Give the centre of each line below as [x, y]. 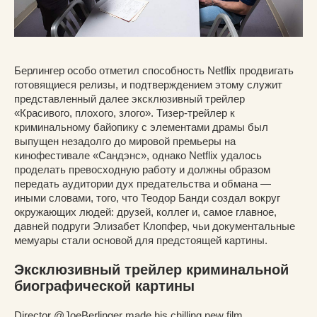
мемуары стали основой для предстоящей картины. [141, 240]
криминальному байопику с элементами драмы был [141, 127]
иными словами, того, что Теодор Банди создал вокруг [147, 197]
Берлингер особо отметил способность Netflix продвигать [154, 70]
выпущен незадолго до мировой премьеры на [125, 141]
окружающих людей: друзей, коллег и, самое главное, [145, 212]
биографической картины [104, 286]
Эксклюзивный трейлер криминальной [151, 269]
